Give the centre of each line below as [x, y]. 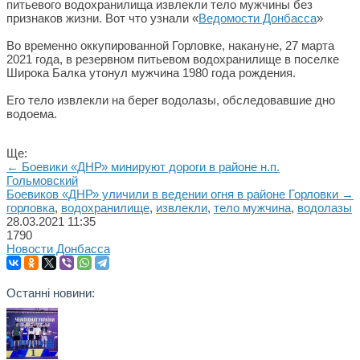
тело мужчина [252, 208]
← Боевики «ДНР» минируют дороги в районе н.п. [143, 167]
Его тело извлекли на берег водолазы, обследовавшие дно [171, 100]
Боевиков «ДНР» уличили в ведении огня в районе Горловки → [180, 194]
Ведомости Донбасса [258, 18]
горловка [31, 208]
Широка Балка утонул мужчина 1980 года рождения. [151, 73]
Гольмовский [42, 180]
